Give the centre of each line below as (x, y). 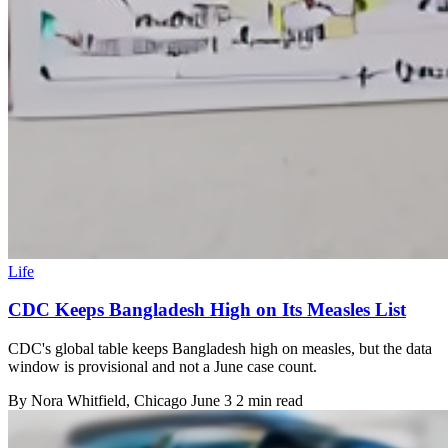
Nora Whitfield (78, 401)
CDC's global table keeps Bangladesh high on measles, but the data (220, 349)
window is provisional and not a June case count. (162, 367)
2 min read (269, 401)
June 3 (211, 401)
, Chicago (158, 401)
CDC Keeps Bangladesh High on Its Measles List (207, 310)
